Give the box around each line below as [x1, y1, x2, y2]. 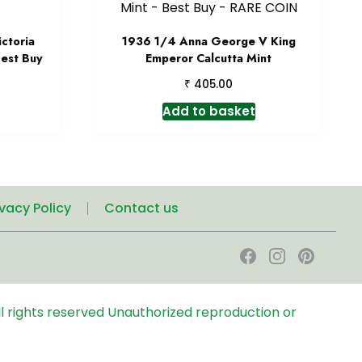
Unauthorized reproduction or [107, 302, 297, 322]
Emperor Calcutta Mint [145, 50, 272, 67]
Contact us [103, 198, 179, 217]
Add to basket [162, 102, 255, 120]
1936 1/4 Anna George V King [121, 33, 296, 50]
